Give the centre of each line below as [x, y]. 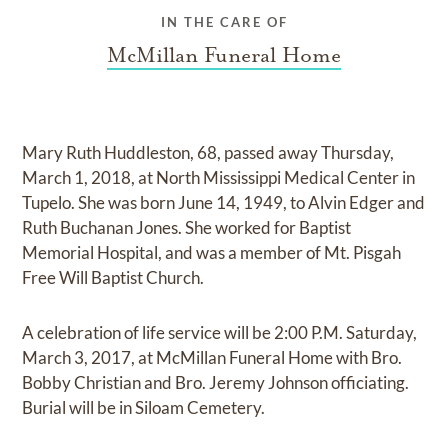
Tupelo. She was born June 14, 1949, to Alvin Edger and [224, 203]
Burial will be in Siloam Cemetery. [144, 408]
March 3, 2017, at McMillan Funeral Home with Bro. [212, 358]
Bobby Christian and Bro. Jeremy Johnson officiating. [216, 383]
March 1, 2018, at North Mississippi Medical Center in [219, 178]
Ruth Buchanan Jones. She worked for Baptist [187, 228]
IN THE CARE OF [224, 22]
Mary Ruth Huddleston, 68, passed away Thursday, [208, 153]
